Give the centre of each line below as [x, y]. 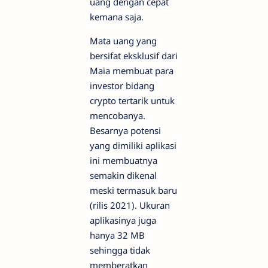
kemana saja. [117, 17]
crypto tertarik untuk [132, 101]
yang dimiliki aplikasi [133, 146]
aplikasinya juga [123, 220]
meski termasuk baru [133, 191]
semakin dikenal [123, 176]
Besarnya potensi [125, 131]
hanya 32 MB [117, 235]
